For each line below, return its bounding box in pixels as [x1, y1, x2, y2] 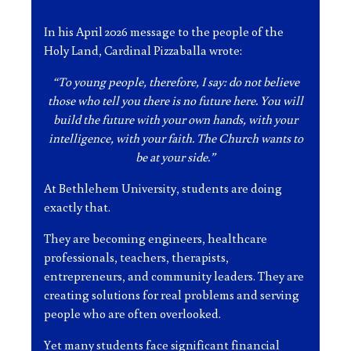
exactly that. [44, 199, 110, 215]
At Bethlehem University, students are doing [44, 180, 282, 196]
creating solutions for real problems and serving [44, 287, 299, 302]
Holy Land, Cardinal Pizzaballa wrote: [44, 42, 242, 58]
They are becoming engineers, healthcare [44, 230, 267, 246]
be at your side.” [136, 149, 215, 165]
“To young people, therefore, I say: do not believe [52, 74, 299, 89]
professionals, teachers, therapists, [44, 249, 229, 265]
